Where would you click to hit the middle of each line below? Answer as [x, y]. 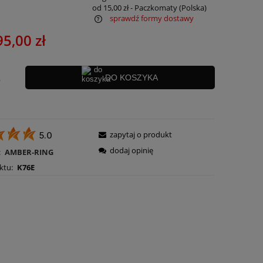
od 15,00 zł [111, 8]
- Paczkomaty [154, 8]
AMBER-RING [29, 152]
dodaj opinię [132, 150]
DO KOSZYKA [132, 78]
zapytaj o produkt [141, 134]
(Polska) [193, 8]
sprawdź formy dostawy [152, 18]
